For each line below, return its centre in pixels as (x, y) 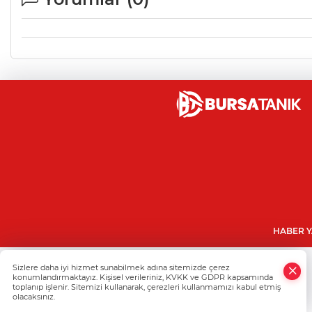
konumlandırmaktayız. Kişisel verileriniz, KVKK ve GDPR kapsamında (143, 277)
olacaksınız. (34, 297)
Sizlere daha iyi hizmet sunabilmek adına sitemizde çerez (121, 267)
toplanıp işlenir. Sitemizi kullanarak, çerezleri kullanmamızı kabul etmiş (147, 287)
